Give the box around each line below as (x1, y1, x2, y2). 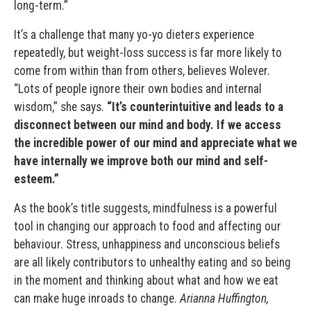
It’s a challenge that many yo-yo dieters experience (14, 27, 254, 42)
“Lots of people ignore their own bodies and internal (14, 81, 262, 96)
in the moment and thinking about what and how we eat (14, 273, 278, 287)
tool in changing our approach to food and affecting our (14, 219, 281, 233)
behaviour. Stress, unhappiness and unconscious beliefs (14, 237, 280, 251)
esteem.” (14, 171, 59, 186)
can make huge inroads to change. (14, 291, 180, 305)
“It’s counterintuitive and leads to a (107, 99, 283, 114)
